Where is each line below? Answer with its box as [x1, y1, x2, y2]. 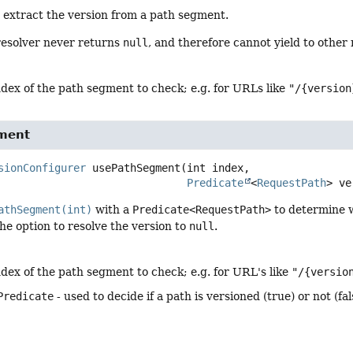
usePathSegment [92, 161, 181, 174]
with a [92, 203, 133, 216]
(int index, [180, 161, 251, 174]
